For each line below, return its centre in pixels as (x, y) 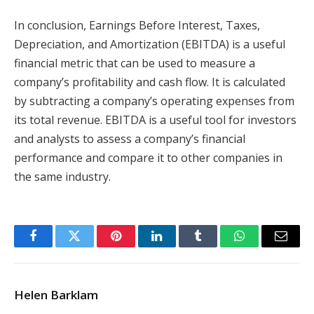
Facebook (56, 246)
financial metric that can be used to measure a (135, 63)
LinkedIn (179, 246)
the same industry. (62, 176)
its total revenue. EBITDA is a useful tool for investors (155, 120)
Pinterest (137, 246)
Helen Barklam (56, 294)
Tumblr (216, 246)
